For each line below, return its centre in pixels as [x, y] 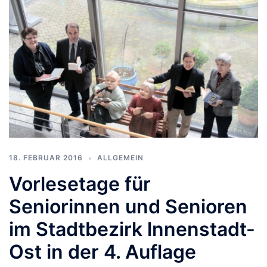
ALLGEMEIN [120, 157]
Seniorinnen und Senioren [128, 206]
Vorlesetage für [80, 184]
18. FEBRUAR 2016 [46, 157]
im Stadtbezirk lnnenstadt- [132, 229]
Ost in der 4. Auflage [103, 252]
